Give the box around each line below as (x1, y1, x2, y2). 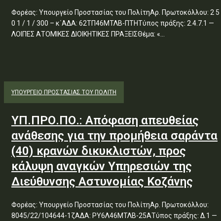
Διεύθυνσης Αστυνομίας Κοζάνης (11, 175, 193, 188)
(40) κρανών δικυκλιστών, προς (11, 144, 186, 158)
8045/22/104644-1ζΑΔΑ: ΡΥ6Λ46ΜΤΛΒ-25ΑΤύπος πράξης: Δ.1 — (11, 212, 217, 220)
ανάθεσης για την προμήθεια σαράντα (11, 129, 218, 143)
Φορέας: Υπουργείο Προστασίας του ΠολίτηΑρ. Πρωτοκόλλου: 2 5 (11, 8, 220, 16)
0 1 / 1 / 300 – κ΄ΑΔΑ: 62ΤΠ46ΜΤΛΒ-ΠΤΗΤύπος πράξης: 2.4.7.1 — (11, 19, 214, 27)
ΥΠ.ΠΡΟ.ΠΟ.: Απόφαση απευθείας (11, 113, 199, 127)
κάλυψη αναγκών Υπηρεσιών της (11, 159, 192, 173)
